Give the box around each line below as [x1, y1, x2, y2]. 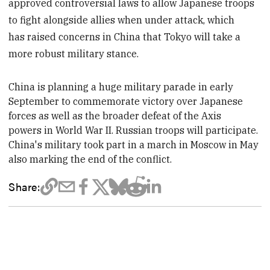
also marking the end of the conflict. [8, 152, 172, 165]
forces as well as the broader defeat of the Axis [8, 109, 222, 122]
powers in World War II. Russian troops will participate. [8, 124, 259, 136]
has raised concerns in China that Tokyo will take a [8, 30, 241, 43]
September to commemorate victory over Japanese [8, 95, 243, 107]
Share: [8, 178, 40, 194]
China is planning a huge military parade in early [8, 80, 234, 93]
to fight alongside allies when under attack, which [8, 13, 235, 26]
